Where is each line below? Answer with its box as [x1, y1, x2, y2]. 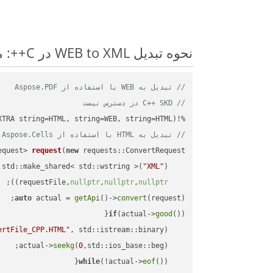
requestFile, [168, 178, 185, 187]
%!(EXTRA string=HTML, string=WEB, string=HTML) [172, 115, 185, 124]
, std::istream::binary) [69, 225, 168, 235]
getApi [74, 194, 100, 203]
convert [116, 194, 147, 203]
